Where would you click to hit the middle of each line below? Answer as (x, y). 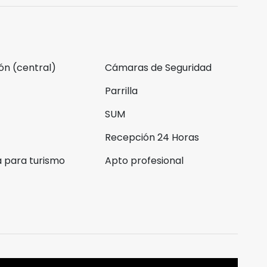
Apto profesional (144, 161)
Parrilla (121, 91)
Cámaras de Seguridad (158, 68)
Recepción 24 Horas (152, 137)
